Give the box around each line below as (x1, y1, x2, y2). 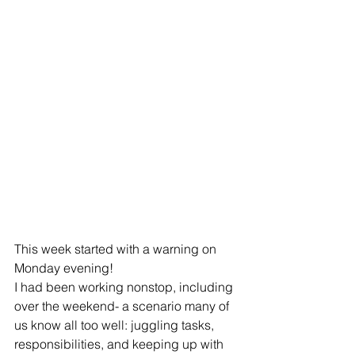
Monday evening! (14, 260, 116, 277)
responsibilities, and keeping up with (14, 336, 227, 353)
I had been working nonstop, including (14, 279, 236, 296)
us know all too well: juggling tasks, (14, 317, 217, 334)
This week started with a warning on (14, 241, 219, 258)
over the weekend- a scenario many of (14, 298, 232, 315)
